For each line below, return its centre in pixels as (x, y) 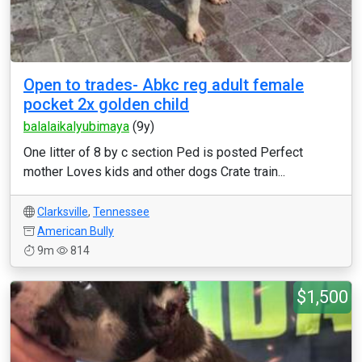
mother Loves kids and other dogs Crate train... (154, 172)
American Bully (76, 231)
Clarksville (63, 212)
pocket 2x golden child (106, 104)
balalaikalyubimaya (76, 126)
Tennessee (121, 212)
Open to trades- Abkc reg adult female (164, 85)
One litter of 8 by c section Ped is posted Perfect (163, 152)
